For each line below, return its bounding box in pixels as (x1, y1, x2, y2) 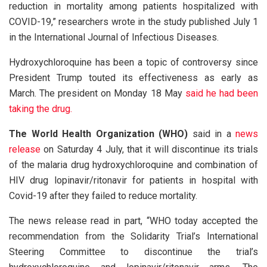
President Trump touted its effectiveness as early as (9, 72, 258, 83)
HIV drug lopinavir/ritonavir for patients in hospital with (9, 174, 258, 186)
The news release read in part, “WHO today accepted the (9, 215, 258, 226)
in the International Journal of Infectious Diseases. (9, 31, 219, 43)
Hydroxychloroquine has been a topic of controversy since (9, 56, 258, 68)
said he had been (185, 87, 259, 99)
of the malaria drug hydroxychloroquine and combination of (9, 159, 258, 170)
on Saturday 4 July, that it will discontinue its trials (41, 143, 258, 155)
